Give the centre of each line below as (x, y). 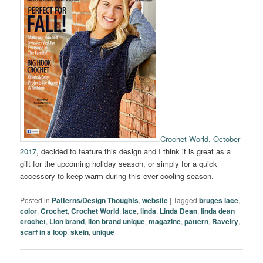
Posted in (35, 200)
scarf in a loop (44, 232)
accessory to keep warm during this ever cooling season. (117, 176)
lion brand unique (117, 221)
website (155, 200)
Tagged (186, 200)
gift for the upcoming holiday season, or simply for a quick (119, 164)
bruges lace (219, 200)
